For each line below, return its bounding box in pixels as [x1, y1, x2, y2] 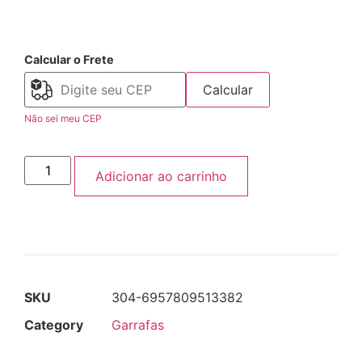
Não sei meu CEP [24, 112, 102, 124]
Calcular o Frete [24, 53, 114, 67]
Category [24, 316, 83, 333]
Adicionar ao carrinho [95, 167, 228, 184]
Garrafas [112, 316, 164, 333]
